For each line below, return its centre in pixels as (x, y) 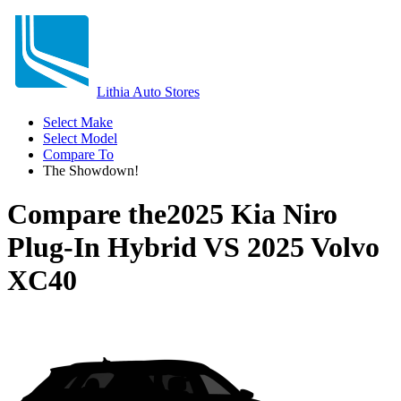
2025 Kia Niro (252, 214)
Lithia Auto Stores (148, 92)
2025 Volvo (313, 247)
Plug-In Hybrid (102, 247)
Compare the (87, 214)
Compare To (78, 154)
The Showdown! (91, 171)
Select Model (80, 138)
